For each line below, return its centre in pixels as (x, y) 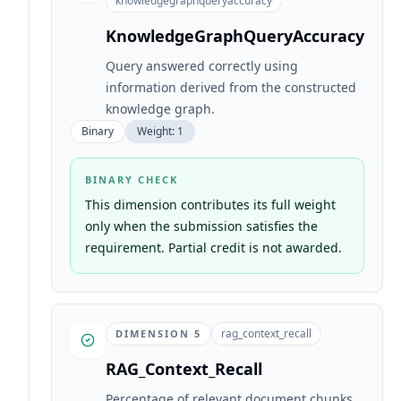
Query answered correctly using (202, 66)
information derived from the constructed (231, 87)
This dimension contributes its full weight (210, 205)
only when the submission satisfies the (201, 226)
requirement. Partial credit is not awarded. (213, 247)
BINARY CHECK (132, 179)
